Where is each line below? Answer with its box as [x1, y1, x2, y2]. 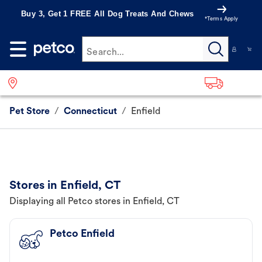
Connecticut [64, 107, 117, 117]
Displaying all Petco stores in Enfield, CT [9, 197, 180, 207]
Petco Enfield [50, 229, 115, 240]
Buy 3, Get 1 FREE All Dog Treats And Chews [21, 9, 194, 18]
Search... [87, 48, 125, 57]
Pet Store [9, 107, 50, 117]
